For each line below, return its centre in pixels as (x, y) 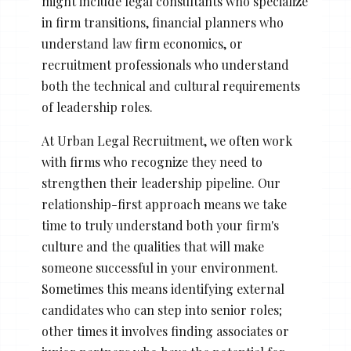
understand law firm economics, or (142, 44)
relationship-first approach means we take (164, 204)
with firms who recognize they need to (152, 162)
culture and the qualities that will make (152, 247)
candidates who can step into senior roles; (161, 310)
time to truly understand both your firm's (160, 226)
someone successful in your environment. (159, 268)
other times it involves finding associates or (165, 331)
